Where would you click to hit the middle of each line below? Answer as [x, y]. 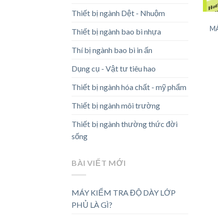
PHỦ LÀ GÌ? [92, 205]
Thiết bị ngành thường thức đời [125, 124]
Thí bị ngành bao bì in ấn [112, 50]
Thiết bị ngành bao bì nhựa [116, 32]
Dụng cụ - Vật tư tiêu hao [114, 69]
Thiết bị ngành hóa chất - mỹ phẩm [129, 87]
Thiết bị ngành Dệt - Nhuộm [118, 13]
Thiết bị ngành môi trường [116, 106]
